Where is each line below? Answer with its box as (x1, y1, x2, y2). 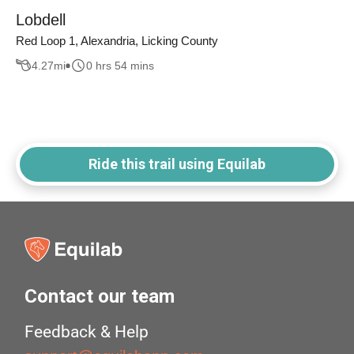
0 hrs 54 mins (86, 58, 154, 72)
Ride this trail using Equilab (88, 156, 265, 173)
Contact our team (24, 285, 175, 308)
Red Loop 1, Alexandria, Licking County (16, 34, 218, 48)
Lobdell (16, 11, 66, 29)
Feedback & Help (24, 322, 149, 342)
